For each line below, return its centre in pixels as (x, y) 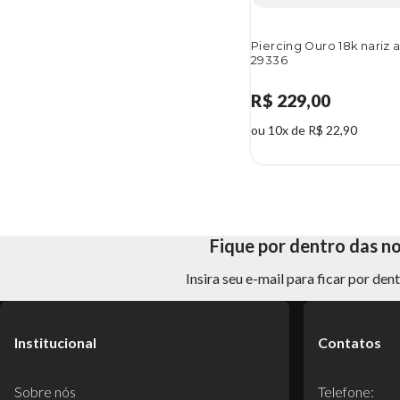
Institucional (55, 342)
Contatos (350, 342)
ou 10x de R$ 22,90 (304, 130)
